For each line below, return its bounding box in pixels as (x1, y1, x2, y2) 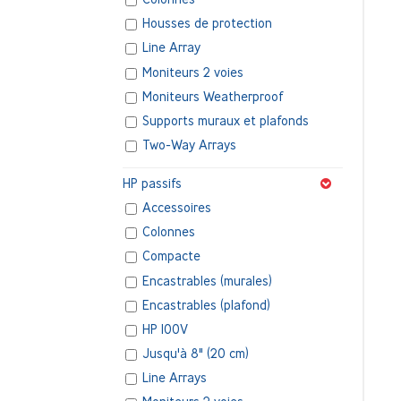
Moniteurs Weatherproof (142, 89, 285, 105)
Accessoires (142, 200, 212, 216)
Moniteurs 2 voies (142, 64, 244, 80)
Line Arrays (142, 370, 208, 386)
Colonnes (142, 224, 196, 240)
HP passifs (123, 175, 182, 192)
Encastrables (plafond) (142, 297, 271, 312)
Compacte (142, 248, 201, 264)
